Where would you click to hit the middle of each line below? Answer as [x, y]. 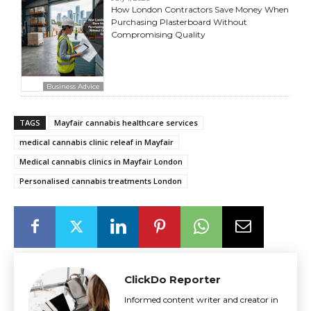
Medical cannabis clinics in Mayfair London [101, 161]
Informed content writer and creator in [201, 299]
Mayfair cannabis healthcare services [126, 122]
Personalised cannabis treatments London [101, 180]
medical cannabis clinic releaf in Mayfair [96, 142]
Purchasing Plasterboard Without [179, 22]
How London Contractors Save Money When [200, 9]
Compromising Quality [158, 34]
